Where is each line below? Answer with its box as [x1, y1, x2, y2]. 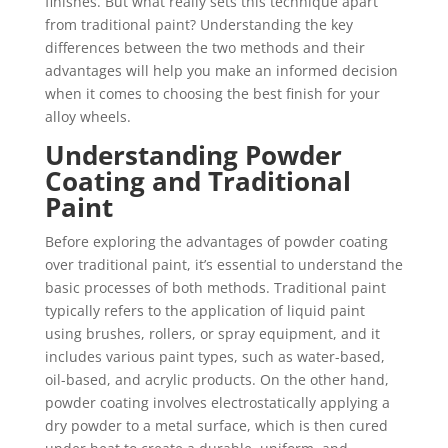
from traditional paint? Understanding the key [44, 15, 353, 34]
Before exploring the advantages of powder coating [44, 232, 388, 251]
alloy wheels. [44, 107, 131, 126]
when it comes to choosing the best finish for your [44, 84, 380, 103]
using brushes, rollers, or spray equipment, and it [44, 324, 380, 343]
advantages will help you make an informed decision [44, 61, 398, 80]
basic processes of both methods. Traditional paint [44, 278, 386, 297]
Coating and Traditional [44, 163, 351, 199]
